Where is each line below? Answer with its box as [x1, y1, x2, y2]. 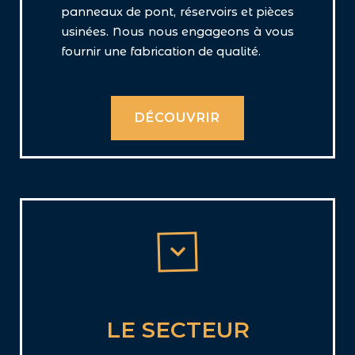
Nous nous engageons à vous [112, 24, 295, 39]
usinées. [61, 24, 113, 39]
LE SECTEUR [105, 316, 250, 343]
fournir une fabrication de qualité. [61, 44, 261, 59]
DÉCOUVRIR [135, 110, 220, 125]
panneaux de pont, [61, 4, 180, 19]
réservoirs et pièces [179, 4, 295, 19]
